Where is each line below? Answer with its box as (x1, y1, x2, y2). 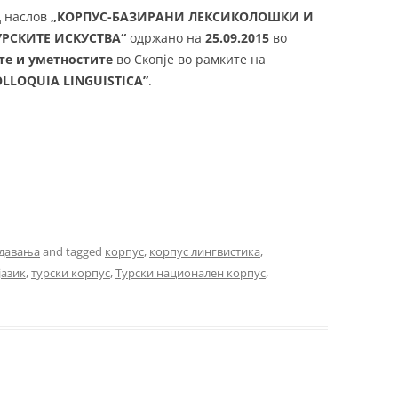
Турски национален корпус (115, 265, 266, 281)
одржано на (126, 29, 205, 46)
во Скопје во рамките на (113, 51, 266, 68)
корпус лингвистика (149, 243, 260, 259)
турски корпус (31, 265, 110, 281)
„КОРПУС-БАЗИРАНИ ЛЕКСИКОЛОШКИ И (51, 8, 314, 25)
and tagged (40, 243, 105, 259)
